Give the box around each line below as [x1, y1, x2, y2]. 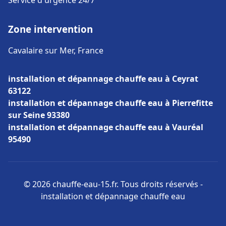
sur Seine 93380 [8, 109, 70, 121]
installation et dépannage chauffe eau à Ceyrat [8, 73, 198, 84]
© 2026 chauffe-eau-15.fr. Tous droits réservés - [23, 179, 203, 190]
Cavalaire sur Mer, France [8, 45, 103, 56]
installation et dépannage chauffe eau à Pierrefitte [8, 97, 213, 108]
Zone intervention [8, 23, 93, 35]
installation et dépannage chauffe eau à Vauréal [8, 122, 203, 133]
